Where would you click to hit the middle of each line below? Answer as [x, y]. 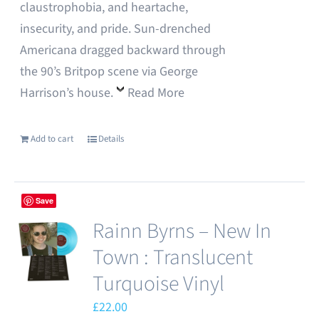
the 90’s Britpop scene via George [109, 72]
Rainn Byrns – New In [182, 231]
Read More [156, 93]
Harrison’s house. [68, 93]
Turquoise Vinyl [159, 284]
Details [111, 139]
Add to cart [52, 139]
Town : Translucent [173, 257]
